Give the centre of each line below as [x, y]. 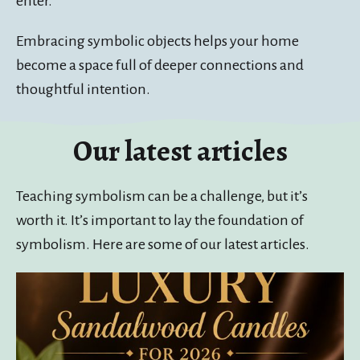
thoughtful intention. [83, 90]
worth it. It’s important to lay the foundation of [160, 221]
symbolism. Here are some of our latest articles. [163, 245]
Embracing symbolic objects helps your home [157, 41]
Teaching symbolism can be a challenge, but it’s [162, 196]
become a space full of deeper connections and [160, 65]
